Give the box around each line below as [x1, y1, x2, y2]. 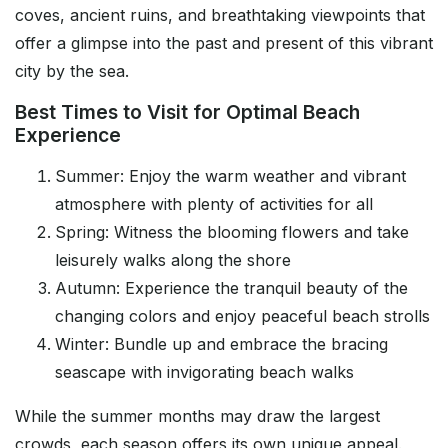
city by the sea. [15, 61, 129, 82]
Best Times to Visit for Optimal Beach [15, 100, 360, 125]
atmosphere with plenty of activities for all [55, 194, 373, 215]
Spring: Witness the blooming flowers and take [55, 222, 409, 243]
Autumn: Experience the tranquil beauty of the [55, 278, 408, 299]
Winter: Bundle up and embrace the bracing [55, 334, 388, 355]
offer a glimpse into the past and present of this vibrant [15, 33, 433, 54]
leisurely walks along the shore [55, 250, 291, 271]
